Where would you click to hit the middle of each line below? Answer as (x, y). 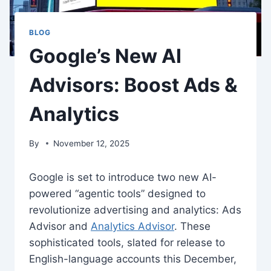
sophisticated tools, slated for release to (127, 242)
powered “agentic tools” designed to (117, 193)
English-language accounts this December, (133, 259)
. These (192, 226)
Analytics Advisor (132, 226)
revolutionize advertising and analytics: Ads (135, 210)
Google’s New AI (105, 56)
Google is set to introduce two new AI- (123, 177)
